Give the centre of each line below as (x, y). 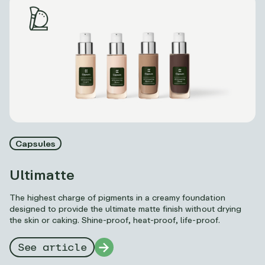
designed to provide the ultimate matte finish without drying (125, 209)
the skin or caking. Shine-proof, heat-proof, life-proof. (115, 220)
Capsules (36, 144)
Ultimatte (42, 174)
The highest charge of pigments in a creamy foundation (117, 198)
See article (52, 248)
